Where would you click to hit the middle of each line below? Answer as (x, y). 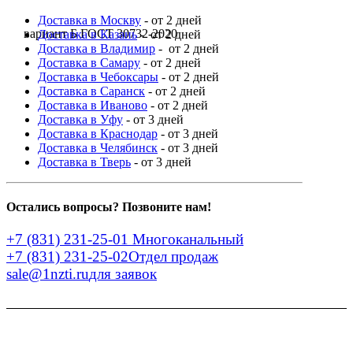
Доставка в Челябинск (98, 147)
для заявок (123, 274)
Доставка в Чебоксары (98, 76)
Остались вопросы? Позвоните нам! (109, 207)
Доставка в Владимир (97, 48)
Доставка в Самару (89, 62)
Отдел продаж (173, 257)
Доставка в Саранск (91, 91)
